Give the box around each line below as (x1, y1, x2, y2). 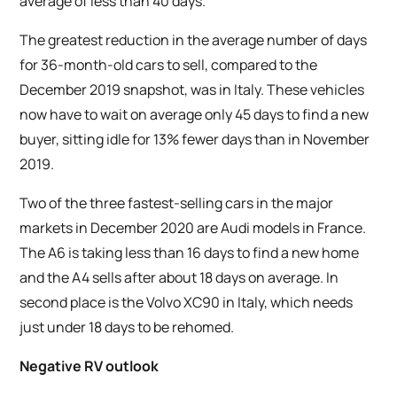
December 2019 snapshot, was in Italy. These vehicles (19, 80, 365, 100)
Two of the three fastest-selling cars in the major (19, 193, 334, 214)
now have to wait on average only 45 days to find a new (19, 105, 370, 125)
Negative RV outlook (19, 356, 160, 377)
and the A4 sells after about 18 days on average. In (19, 268, 339, 288)
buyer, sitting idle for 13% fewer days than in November (19, 129, 370, 150)
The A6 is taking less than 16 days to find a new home (19, 243, 360, 263)
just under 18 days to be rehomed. (19, 317, 235, 338)
